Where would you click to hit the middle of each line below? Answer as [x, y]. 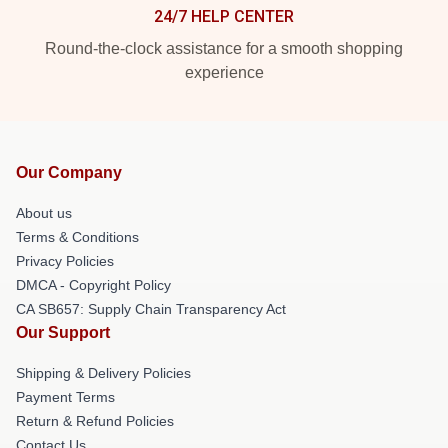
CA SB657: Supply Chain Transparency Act [151, 309]
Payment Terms [65, 397]
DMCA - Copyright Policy [93, 285]
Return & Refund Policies [95, 421]
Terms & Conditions [77, 237]
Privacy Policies [65, 261]
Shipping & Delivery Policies [103, 373]
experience [224, 72]
